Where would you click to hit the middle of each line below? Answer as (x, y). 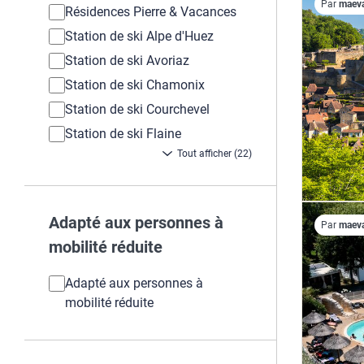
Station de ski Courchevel (137, 109)
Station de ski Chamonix (135, 85)
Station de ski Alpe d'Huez (139, 36)
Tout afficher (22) (213, 154)
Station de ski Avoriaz (127, 61)
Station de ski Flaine (123, 134)
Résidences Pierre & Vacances (151, 12)
